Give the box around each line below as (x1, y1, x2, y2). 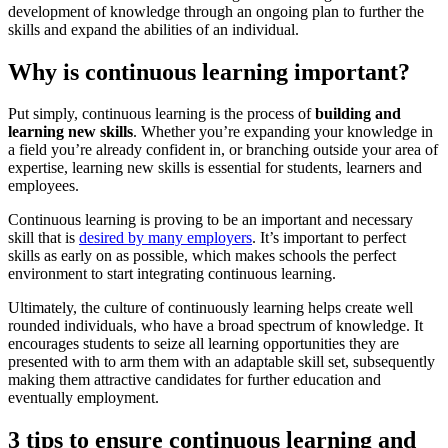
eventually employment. (8, 389, 159, 407)
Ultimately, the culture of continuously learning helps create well (8, 299, 413, 317)
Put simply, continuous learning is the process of (8, 105, 315, 123)
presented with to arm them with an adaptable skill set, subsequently (8, 353, 435, 371)
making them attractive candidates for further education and (8, 371, 381, 389)
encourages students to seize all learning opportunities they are (8, 335, 399, 353)
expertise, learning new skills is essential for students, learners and (8, 159, 422, 177)
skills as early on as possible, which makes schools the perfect (8, 247, 396, 265)
